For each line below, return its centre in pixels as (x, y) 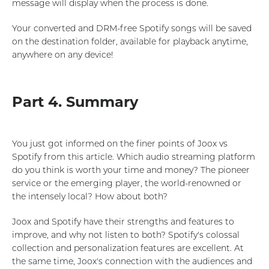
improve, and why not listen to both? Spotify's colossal (126, 235)
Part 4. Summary (75, 102)
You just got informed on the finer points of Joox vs (120, 144)
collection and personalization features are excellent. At (128, 248)
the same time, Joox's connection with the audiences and (132, 261)
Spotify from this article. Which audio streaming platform (134, 157)
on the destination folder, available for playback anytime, (130, 42)
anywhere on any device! (63, 55)
